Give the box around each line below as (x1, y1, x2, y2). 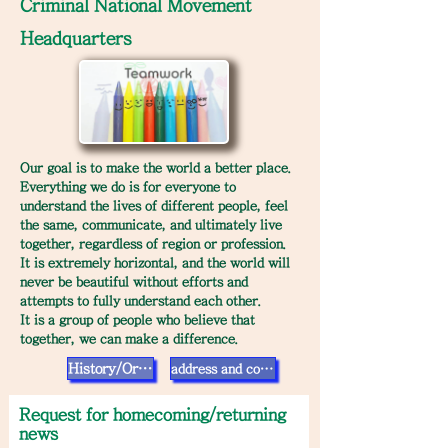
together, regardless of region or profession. (20, 237, 287, 251)
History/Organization (138, 361, 152, 376)
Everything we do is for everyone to (20, 180, 236, 194)
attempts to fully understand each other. (20, 294, 262, 308)
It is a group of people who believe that (20, 313, 255, 327)
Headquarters (20, 29, 132, 48)
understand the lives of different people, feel (20, 199, 288, 213)
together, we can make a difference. (20, 332, 239, 346)
